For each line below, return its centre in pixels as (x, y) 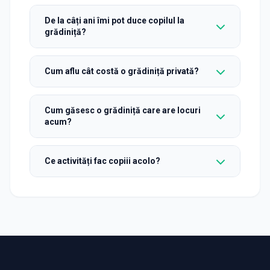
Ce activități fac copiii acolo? (102, 161)
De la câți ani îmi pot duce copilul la (115, 20)
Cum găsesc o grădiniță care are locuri (123, 110)
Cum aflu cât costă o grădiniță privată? (122, 71)
